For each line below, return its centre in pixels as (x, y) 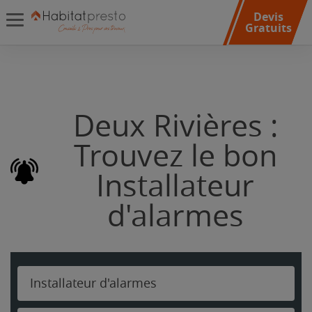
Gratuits (268, 28)
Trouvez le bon (175, 156)
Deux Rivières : (175, 126)
